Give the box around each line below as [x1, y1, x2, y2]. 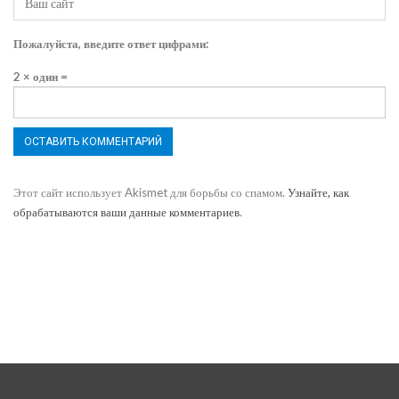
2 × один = [13, 69, 68, 85]
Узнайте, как [288, 185, 349, 200]
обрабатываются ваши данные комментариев [13, 205, 240, 220]
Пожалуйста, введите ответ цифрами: [13, 37, 208, 52]
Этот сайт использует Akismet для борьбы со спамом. [13, 185, 288, 200]
